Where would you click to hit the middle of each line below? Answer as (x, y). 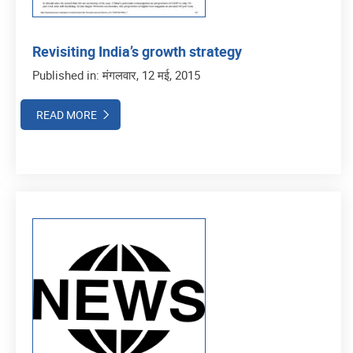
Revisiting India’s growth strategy (137, 51)
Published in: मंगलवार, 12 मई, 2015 (116, 74)
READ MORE (67, 114)
